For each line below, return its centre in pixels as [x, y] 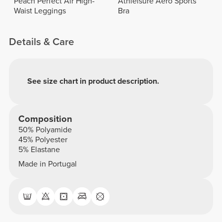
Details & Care [42, 42]
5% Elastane [39, 150]
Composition [45, 119]
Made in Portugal [47, 164]
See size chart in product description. [93, 82]
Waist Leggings [40, 11]
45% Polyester [43, 140]
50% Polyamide [45, 130]
